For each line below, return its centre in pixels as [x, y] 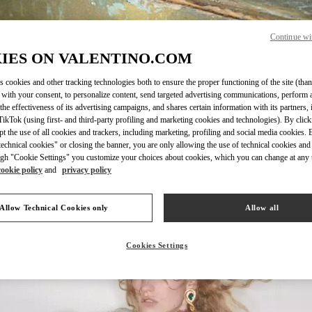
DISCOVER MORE [273, 73]
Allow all [262, 208]
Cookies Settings [157, 245]
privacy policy [87, 170]
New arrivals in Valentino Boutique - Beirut [156, 151]
